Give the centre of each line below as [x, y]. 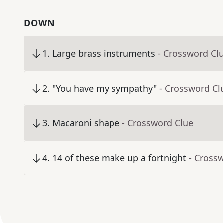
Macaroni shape [86, 123]
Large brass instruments [104, 54]
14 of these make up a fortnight [119, 158]
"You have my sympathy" [105, 88]
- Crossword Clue [158, 123]
